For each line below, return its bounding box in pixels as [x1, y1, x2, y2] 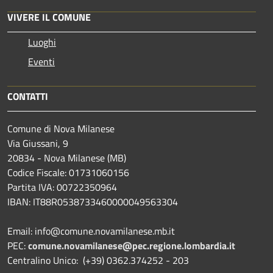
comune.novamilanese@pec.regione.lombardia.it [28, 238, 235, 253]
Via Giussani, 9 [7, 135, 68, 151]
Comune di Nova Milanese [7, 121, 115, 136]
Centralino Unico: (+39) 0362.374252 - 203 [7, 252, 189, 268]
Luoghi [28, 34, 56, 49]
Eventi [28, 54, 55, 69]
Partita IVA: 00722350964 [7, 179, 117, 194]
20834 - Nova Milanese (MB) [7, 150, 126, 165]
